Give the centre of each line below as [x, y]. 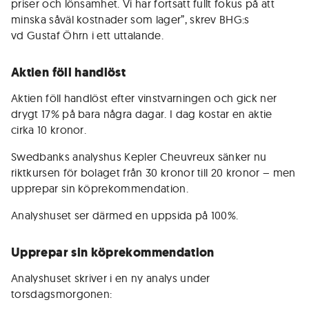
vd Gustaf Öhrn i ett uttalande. [87, 35]
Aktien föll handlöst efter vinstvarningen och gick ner [144, 98]
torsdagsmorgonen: [62, 294]
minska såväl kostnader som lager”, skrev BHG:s [130, 19]
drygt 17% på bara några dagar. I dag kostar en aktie [142, 114]
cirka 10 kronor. [49, 130]
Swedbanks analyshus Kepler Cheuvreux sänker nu [139, 157]
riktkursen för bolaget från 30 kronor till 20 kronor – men [153, 172]
